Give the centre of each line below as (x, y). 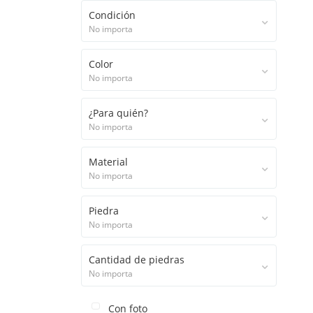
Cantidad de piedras (137, 260)
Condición (112, 15)
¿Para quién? (118, 113)
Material (108, 162)
